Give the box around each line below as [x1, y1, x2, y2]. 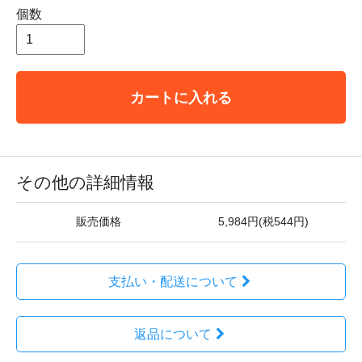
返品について [133, 327, 212, 341]
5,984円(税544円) [218, 216, 309, 228]
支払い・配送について [107, 275, 238, 288]
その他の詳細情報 [16, 173, 154, 192]
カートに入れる [130, 89, 232, 106]
